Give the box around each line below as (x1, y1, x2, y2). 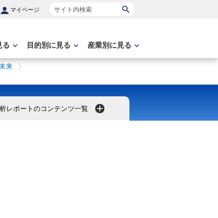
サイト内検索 (49, 3, 95, 12)
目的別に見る (27, 41, 71, 49)
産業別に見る (88, 41, 131, 49)
